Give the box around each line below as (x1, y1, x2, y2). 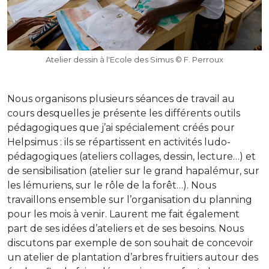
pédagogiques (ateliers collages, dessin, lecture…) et (7, 151, 256, 163)
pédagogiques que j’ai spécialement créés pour (7, 122, 235, 134)
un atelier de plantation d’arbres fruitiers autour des (7, 252, 258, 264)
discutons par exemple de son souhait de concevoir (7, 237, 253, 249)
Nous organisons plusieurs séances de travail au (7, 93, 235, 105)
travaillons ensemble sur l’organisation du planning (7, 194, 252, 206)
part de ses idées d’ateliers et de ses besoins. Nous (7, 223, 244, 235)
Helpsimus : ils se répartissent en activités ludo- (7, 136, 231, 148)
